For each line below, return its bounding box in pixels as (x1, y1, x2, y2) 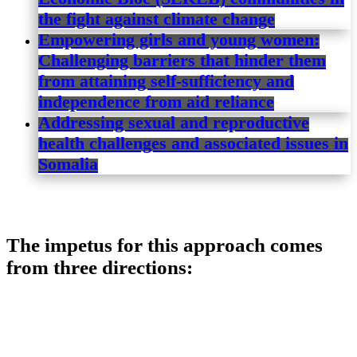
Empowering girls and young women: (38, 29, 320, 50)
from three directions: (6, 256, 193, 278)
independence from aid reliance (38, 92, 274, 112)
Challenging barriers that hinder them (38, 50, 326, 71)
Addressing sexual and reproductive (38, 112, 309, 133)
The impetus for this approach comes (6, 233, 323, 256)
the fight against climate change (38, 9, 275, 29)
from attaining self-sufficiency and (38, 71, 294, 92)
